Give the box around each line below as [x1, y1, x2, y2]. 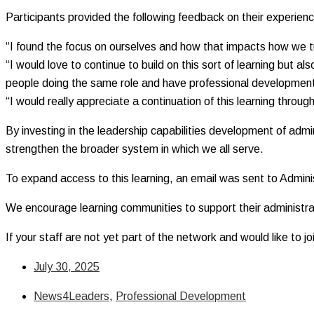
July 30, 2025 [34, 261, 100, 273]
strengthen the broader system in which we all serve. [6, 143, 266, 155]
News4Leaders [34, 290, 109, 302]
